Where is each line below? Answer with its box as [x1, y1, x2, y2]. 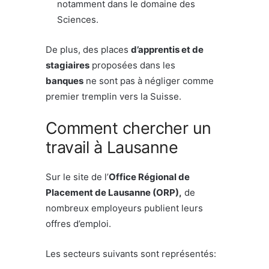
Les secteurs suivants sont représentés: [46, 247, 216, 259]
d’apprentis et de [131, 43, 204, 55]
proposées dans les [89, 59, 175, 71]
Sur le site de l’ [46, 171, 109, 183]
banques [46, 74, 83, 86]
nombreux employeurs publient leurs [46, 202, 203, 214]
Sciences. [57, 13, 98, 25]
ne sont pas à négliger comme [83, 74, 214, 86]
